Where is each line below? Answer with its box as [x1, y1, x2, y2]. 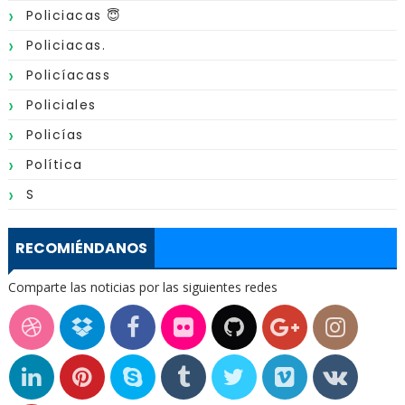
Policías [25, 126, 84, 144]
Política [25, 155, 83, 174]
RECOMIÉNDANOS [14, 238, 147, 259]
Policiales [25, 96, 97, 114]
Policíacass [25, 66, 111, 84]
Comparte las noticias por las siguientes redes [7, 278, 278, 296]
